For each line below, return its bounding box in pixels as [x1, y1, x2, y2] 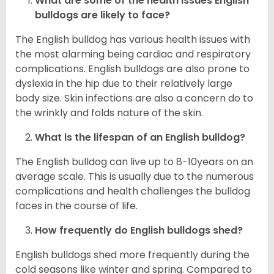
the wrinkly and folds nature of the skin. [15, 106, 206, 120]
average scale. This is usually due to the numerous [15, 169, 254, 184]
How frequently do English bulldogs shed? [35, 223, 243, 238]
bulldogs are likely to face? [35, 8, 170, 23]
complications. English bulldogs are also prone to [15, 62, 250, 76]
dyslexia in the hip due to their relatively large [15, 76, 232, 91]
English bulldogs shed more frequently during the [15, 248, 250, 262]
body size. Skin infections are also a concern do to [15, 91, 253, 106]
